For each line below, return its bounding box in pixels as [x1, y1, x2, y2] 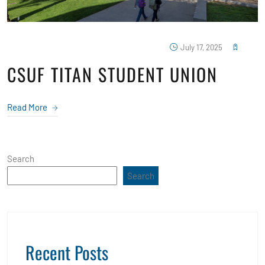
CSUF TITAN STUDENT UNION [7, 60, 218, 88]
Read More [7, 101, 49, 112]
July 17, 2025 [179, 42, 224, 52]
